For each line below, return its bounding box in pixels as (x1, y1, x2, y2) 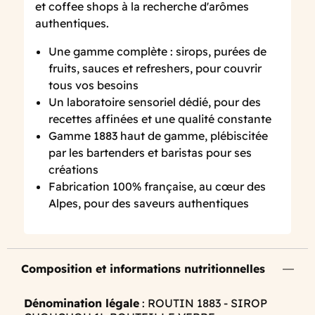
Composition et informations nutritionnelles (21, 262, 265, 276)
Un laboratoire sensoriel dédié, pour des (49, 95, 262, 109)
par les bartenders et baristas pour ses (49, 146, 252, 160)
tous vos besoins (49, 78, 139, 92)
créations (49, 162, 99, 176)
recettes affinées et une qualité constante (49, 112, 272, 126)
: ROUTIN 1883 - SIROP (139, 296, 267, 310)
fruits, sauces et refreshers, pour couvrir (49, 61, 262, 75)
